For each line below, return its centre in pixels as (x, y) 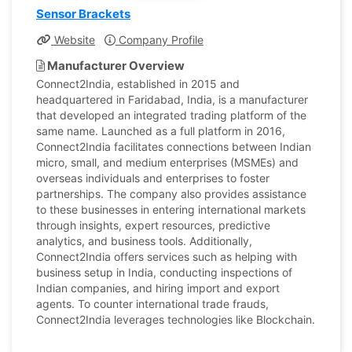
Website (73, 40)
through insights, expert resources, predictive (153, 225)
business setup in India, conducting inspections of (164, 272)
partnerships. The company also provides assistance (171, 194)
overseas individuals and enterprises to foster (153, 178)
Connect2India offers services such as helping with (167, 257)
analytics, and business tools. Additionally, (144, 241)
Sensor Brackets (83, 14)
